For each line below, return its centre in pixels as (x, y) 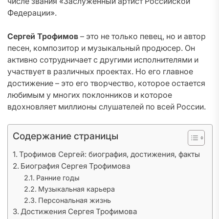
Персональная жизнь (74, 200)
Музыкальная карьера (76, 189)
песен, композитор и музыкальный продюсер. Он (101, 48)
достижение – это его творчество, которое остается (106, 83)
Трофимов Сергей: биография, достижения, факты (110, 154)
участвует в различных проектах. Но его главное (100, 71)
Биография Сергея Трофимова (76, 166)
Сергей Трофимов (43, 36)
